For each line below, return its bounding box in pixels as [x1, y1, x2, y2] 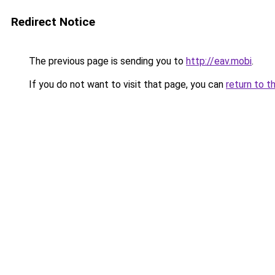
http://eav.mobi [186, 55, 252, 67]
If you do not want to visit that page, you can [26, 79, 226, 90]
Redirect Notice [11, 15, 95, 29]
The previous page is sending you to [26, 55, 186, 67]
